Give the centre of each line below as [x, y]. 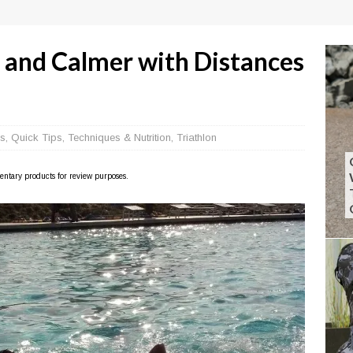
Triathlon [197, 138]
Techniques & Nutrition [119, 138]
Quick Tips [37, 138]
